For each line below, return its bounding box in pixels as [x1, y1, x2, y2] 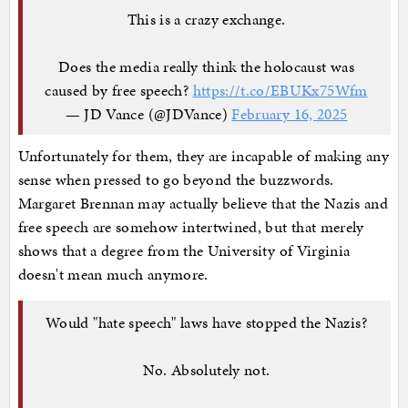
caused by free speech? [45, 78, 193, 101]
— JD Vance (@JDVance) [65, 102, 232, 125]
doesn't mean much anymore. [17, 263, 212, 286]
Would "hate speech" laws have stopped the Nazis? [46, 311, 367, 333]
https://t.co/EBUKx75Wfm [192, 78, 368, 101]
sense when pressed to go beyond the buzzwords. [17, 168, 334, 191]
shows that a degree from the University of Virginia [17, 240, 351, 262]
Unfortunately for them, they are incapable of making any [17, 145, 390, 168]
